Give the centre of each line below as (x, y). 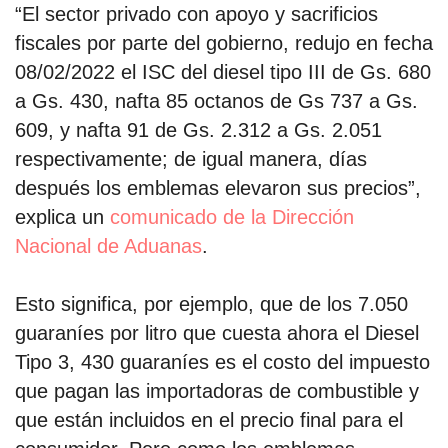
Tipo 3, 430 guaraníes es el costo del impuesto (222, 362)
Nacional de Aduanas (108, 245)
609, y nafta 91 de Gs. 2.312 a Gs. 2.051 (198, 129)
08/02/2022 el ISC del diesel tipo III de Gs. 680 (223, 71)
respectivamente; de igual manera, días (191, 158)
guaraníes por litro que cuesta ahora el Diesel (217, 333)
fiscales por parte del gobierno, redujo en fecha (224, 42)
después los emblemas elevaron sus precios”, (218, 187)
